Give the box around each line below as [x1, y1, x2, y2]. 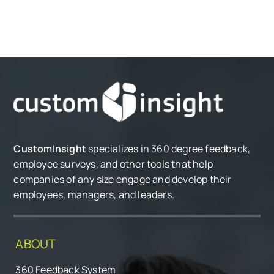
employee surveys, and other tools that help [13, 157, 213, 171]
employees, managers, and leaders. [13, 188, 175, 202]
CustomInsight [13, 142, 87, 156]
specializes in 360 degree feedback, [86, 142, 251, 156]
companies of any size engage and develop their [13, 172, 232, 187]
